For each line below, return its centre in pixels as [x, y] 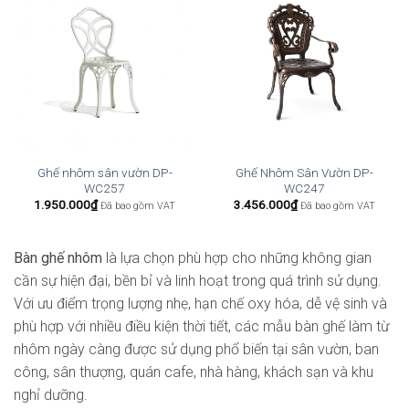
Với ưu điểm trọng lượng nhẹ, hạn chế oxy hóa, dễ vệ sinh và [200, 303]
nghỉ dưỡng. [51, 394]
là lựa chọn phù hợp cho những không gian [237, 257]
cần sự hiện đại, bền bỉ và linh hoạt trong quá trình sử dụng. [198, 280]
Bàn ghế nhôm [58, 257]
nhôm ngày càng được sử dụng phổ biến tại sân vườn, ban [196, 349]
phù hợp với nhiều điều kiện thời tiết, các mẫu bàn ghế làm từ [201, 326]
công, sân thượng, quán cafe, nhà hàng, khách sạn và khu [194, 372]
